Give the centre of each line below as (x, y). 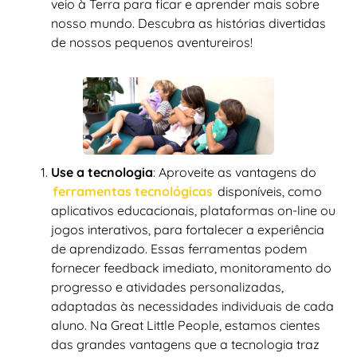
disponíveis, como (268, 191)
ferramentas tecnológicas (133, 191)
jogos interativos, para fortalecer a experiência (188, 229)
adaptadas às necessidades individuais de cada (192, 306)
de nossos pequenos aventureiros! (152, 42)
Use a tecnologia (102, 172)
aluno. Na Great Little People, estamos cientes (186, 325)
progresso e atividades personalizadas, (167, 286)
